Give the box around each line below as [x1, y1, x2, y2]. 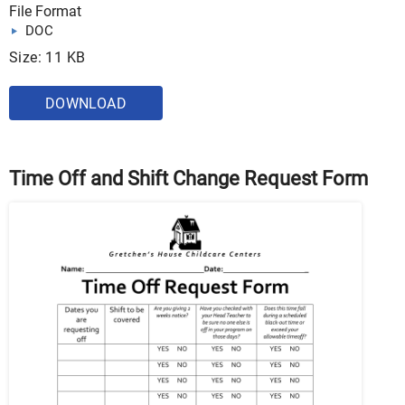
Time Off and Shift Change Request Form [9, 167, 368, 191]
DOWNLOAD [44, 95, 127, 113]
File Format [9, 3, 81, 21]
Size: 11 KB [9, 49, 86, 67]
